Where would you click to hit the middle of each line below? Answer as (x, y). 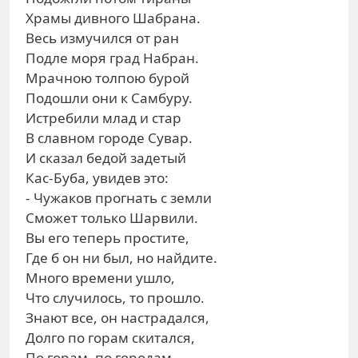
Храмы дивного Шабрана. (113, 18)
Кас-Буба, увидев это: (97, 178)
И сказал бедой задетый (106, 158)
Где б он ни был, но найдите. (121, 258)
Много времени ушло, (100, 278)
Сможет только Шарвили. (112, 218)
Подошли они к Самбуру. (109, 98)
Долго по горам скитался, (110, 338)
